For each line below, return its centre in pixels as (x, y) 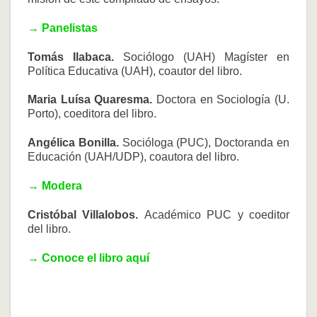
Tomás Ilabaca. (75, 57)
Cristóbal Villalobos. (86, 214)
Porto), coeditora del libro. (92, 114)
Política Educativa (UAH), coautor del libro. (135, 71)
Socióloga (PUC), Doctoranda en (206, 143)
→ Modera (55, 185)
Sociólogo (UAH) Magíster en (206, 57)
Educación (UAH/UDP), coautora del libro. (133, 157)
